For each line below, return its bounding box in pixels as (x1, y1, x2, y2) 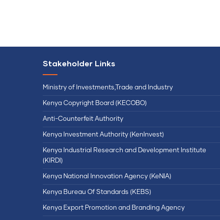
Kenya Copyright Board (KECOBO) (43, 100, 148, 107)
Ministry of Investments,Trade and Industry (43, 84, 173, 91)
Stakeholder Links (43, 58, 115, 68)
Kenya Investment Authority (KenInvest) (43, 131, 164, 138)
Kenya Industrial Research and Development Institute (43, 147, 206, 154)
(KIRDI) (43, 157, 63, 164)
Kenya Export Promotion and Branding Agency (43, 204, 185, 211)
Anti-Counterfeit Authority (43, 115, 123, 122)
